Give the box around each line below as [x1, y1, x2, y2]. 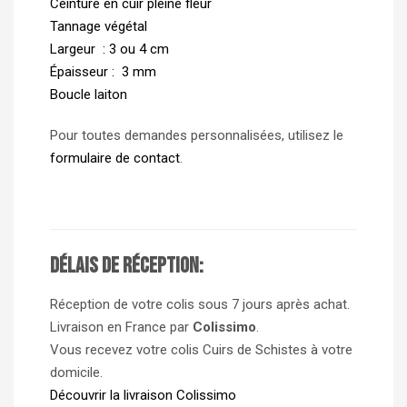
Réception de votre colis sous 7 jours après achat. [50, 295, 350, 313]
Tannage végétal [50, 17, 147, 35]
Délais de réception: [50, 252, 203, 279]
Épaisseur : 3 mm [50, 63, 156, 80]
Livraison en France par [50, 318, 193, 335]
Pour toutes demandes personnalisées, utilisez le [50, 126, 343, 144]
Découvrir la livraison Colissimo [50, 386, 236, 403]
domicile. [50, 363, 103, 381]
